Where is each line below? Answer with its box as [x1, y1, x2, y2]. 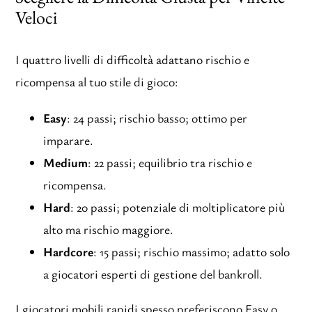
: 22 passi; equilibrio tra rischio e [88, 153, 253, 171]
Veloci [15, 6, 58, 30]
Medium [43, 153, 88, 171]
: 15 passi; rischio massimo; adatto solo [93, 242, 290, 260]
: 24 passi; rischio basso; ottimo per [67, 109, 248, 126]
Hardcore [43, 242, 94, 260]
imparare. [43, 131, 94, 148]
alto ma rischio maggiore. [43, 220, 174, 237]
